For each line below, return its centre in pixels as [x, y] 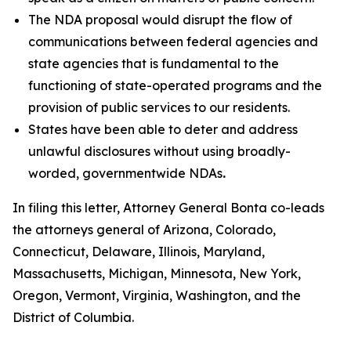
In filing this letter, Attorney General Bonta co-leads [168, 208]
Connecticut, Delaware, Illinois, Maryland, [139, 251]
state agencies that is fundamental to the [154, 63]
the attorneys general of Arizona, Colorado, [144, 230]
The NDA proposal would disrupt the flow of [160, 20]
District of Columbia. [73, 317]
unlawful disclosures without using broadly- [159, 151]
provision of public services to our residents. [159, 107]
